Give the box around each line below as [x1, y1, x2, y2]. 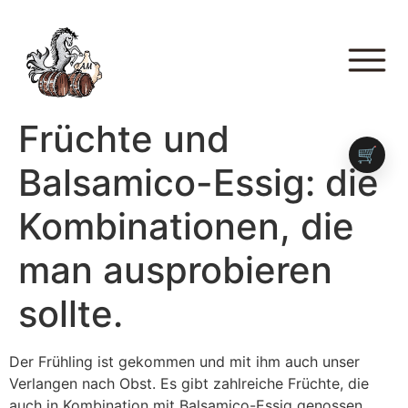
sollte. [18, 291, 123, 336]
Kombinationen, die [18, 203, 354, 249]
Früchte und [18, 116, 229, 161]
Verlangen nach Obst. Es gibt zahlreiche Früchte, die [9, 373, 369, 393]
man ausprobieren [18, 247, 332, 292]
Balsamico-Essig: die [18, 159, 379, 205]
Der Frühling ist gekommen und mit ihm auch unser [9, 352, 360, 371]
